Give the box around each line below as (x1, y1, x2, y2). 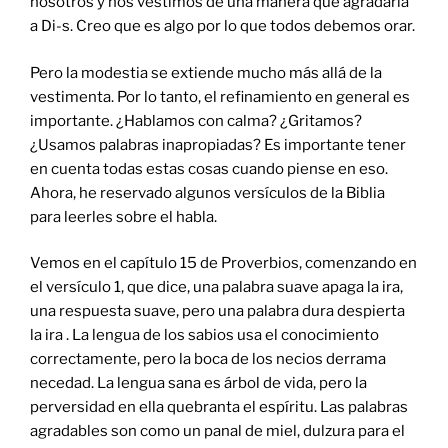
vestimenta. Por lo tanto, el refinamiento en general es (30, 87, 410, 106)
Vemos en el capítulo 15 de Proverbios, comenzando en (30, 254, 417, 273)
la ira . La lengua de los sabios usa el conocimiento (30, 326, 379, 345)
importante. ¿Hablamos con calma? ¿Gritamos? (30, 111, 362, 130)
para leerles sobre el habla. (30, 207, 217, 226)
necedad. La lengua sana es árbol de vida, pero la (30, 374, 367, 393)
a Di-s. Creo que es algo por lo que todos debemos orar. (30, 17, 415, 36)
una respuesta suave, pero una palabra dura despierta (30, 302, 405, 321)
